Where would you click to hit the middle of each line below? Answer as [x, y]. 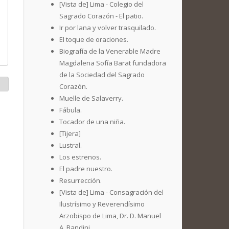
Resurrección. [81, 180]
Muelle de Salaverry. [91, 98]
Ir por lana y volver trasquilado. [108, 28]
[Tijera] [70, 133]
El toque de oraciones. [94, 39]
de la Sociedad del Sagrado [102, 75]
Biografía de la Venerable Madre [110, 51]
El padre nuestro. [86, 169]
